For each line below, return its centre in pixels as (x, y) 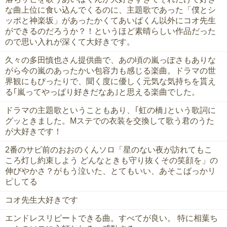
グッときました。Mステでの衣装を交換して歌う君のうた (110, 121)
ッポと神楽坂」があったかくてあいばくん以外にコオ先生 (110, 21)
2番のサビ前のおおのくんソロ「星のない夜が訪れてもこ (109, 150)
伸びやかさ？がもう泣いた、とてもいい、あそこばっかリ (110, 171)
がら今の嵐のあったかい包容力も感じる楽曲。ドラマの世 (110, 71)
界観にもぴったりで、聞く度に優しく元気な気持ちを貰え (110, 82)
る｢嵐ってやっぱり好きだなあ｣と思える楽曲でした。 (102, 92)
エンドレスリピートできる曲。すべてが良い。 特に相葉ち (111, 218)
